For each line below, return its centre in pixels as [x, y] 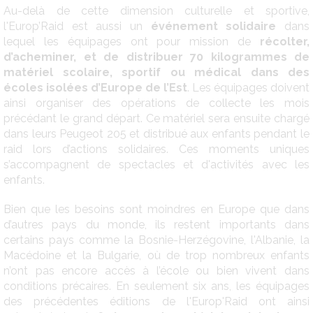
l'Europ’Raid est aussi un [77, 26]
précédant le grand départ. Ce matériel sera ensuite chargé [156, 118]
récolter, [285, 41]
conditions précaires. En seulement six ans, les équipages [156, 286]
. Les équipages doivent [248, 87]
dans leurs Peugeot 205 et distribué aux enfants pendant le [156, 133]
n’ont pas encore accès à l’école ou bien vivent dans [156, 270]
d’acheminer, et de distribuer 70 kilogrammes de [156, 57]
